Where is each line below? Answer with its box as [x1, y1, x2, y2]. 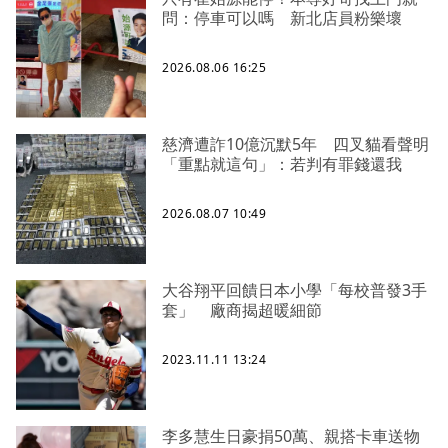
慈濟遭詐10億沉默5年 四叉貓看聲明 [162, 133, 429, 156]
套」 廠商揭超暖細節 [162, 299, 322, 322]
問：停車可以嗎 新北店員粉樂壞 [162, 7, 402, 30]
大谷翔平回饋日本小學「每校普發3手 [162, 279, 427, 302]
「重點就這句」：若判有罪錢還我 [162, 153, 402, 176]
